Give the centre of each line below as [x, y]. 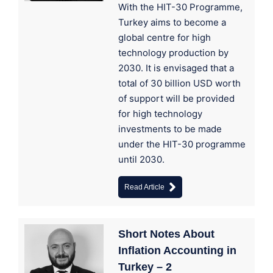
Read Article [144, 187]
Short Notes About [166, 234]
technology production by [173, 53]
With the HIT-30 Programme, [180, 7]
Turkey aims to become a [172, 22]
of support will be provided [176, 98]
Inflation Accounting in [177, 250]
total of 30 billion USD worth [179, 83]
